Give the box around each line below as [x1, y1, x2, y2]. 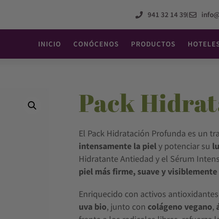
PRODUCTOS [131, 39, 175, 48]
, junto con [107, 201, 148, 212]
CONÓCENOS [73, 39, 119, 48]
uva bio [79, 201, 107, 212]
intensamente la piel [79, 141, 157, 152]
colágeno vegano [148, 201, 213, 212]
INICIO [38, 39, 61, 48]
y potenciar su [156, 141, 213, 152]
